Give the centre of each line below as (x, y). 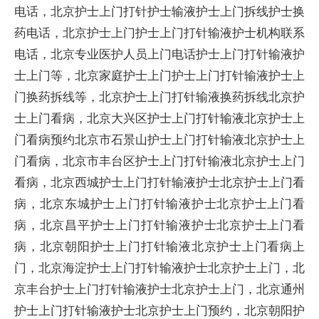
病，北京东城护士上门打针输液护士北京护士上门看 (159, 203)
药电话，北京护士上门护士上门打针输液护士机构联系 (159, 32)
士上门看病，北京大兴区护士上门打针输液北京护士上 (159, 118)
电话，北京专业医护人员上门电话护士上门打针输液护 (159, 54)
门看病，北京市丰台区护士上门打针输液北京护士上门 (159, 161)
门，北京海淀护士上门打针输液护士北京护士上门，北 (159, 267)
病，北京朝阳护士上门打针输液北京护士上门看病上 (159, 246)
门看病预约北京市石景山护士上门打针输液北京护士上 (159, 139)
